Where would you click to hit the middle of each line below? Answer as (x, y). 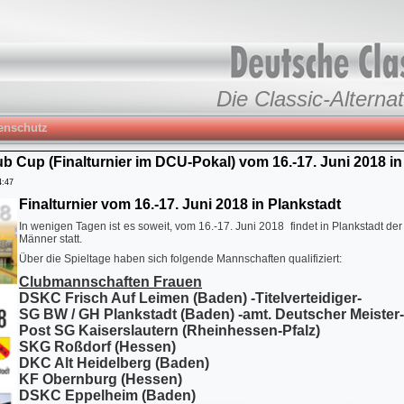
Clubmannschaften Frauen (110, 282)
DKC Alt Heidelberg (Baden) (114, 363)
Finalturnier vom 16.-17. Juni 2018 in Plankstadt (180, 204)
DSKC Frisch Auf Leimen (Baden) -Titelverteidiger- (190, 298)
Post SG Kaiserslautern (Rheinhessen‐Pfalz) (170, 331)
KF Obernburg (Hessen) (101, 379)
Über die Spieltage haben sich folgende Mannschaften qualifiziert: (180, 259)
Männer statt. (50, 239)
